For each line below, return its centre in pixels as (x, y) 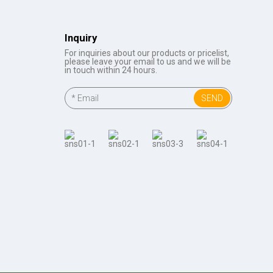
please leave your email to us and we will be (147, 61)
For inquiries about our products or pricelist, (147, 53)
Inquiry (80, 37)
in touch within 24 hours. (111, 70)
